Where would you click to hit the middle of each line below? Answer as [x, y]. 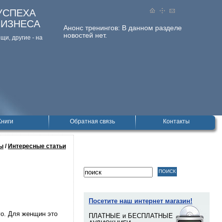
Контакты [176, 121]
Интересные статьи [37, 146]
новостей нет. [85, 35]
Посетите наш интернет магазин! [140, 201]
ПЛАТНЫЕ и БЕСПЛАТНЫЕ [131, 216]
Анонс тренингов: [93, 28]
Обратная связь [92, 121]
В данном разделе [152, 28]
